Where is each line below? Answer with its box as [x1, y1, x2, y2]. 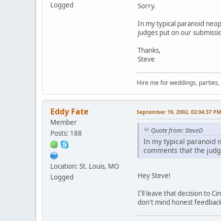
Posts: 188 [50, 128, 82, 138]
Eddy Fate [50, 106, 88, 117]
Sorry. [138, 1, 156, 10]
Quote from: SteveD [151, 126, 203, 135]
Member [50, 117, 77, 127]
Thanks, [138, 45, 161, 55]
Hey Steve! [138, 171, 171, 181]
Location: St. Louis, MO [50, 161, 119, 171]
